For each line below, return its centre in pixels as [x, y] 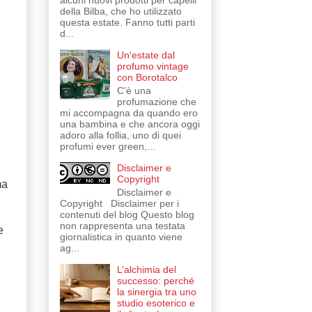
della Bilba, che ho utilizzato [120, 11]
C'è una [134, 90]
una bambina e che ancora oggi [130, 124]
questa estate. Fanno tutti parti [127, 23]
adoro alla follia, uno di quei [120, 135]
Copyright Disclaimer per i [119, 203]
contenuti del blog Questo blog [127, 214]
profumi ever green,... [107, 146]
